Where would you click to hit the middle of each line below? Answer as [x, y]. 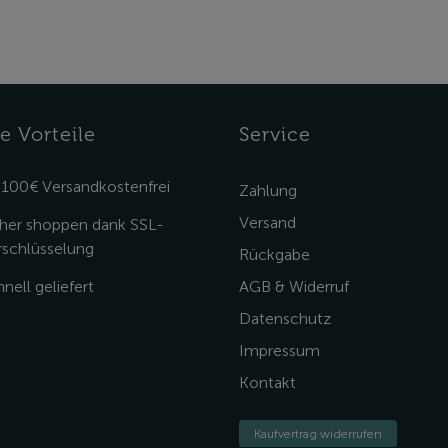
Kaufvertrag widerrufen [318, 433]
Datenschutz [285, 318]
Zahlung [268, 190]
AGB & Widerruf [294, 286]
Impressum [279, 350]
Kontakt [267, 382]
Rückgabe [274, 254]
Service [275, 134]
